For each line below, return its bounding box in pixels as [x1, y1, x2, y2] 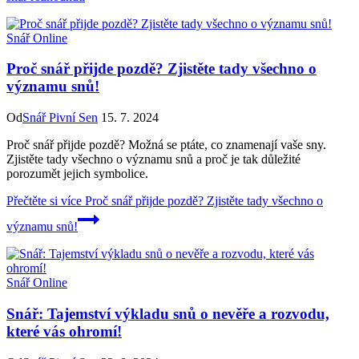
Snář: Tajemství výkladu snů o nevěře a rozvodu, [6, 305, 329, 322]
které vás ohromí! [6, 322, 122, 340]
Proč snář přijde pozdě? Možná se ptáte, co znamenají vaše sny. [6, 138, 326, 152]
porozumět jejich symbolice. [6, 167, 148, 181]
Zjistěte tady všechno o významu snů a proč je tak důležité [6, 152, 301, 167]
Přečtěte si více [6, 194, 82, 208]
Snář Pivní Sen [22, 111, 98, 125]
